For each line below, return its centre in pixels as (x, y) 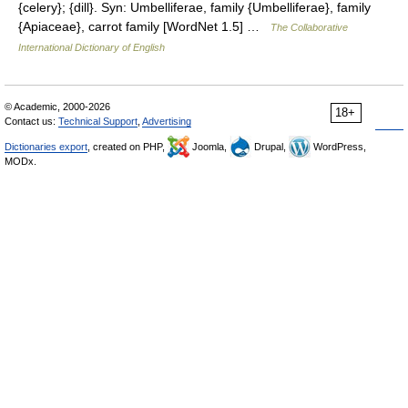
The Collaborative (309, 27)
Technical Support (98, 121)
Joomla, (209, 147)
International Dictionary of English (92, 47)
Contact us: (31, 121)
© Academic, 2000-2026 (57, 107)
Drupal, (270, 147)
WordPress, (338, 147)
